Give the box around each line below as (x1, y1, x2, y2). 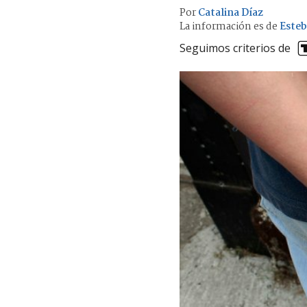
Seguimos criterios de (180, 40, 291, 56)
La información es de (180, 18, 278, 35)
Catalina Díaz (198, 4, 263, 21)
